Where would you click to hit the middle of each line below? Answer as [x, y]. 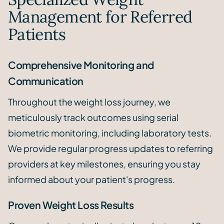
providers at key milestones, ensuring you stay [104, 164]
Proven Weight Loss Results [71, 205]
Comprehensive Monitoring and [81, 65]
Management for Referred [100, 17]
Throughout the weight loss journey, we [89, 102]
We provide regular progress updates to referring [110, 148]
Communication [46, 81]
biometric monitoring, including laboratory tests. [110, 133]
